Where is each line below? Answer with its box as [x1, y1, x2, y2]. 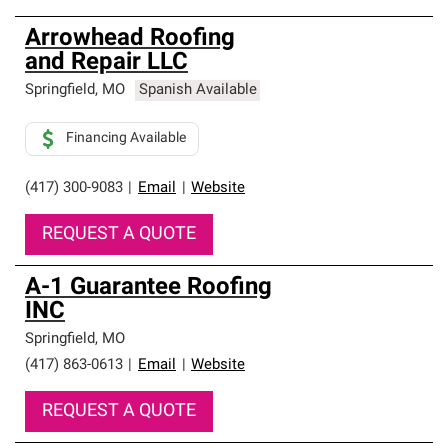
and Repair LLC [25, 51, 188, 75]
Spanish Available [138, 83, 257, 98]
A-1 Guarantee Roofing [25, 276, 272, 300]
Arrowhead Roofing [25, 27, 235, 51]
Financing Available [66, 131, 186, 146]
